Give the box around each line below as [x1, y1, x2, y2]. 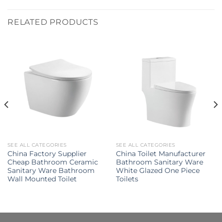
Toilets [115, 174, 138, 183]
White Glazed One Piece [115, 166, 200, 174]
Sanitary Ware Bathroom [7, 166, 95, 174]
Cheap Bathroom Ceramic [7, 158, 98, 166]
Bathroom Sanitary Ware [115, 158, 203, 166]
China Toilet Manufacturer [115, 149, 206, 158]
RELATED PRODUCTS [7, 17, 99, 27]
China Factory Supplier [7, 149, 87, 158]
